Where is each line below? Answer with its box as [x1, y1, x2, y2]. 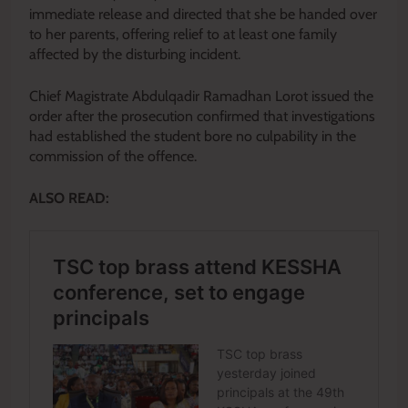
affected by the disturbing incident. [29, 45, 240, 63]
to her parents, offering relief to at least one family [29, 25, 337, 43]
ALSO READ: [29, 189, 109, 207]
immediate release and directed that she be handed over [29, 5, 377, 23]
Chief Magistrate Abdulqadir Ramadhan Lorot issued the [29, 87, 373, 105]
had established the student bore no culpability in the [29, 127, 356, 145]
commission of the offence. [29, 147, 197, 165]
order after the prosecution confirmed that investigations [29, 107, 375, 125]
